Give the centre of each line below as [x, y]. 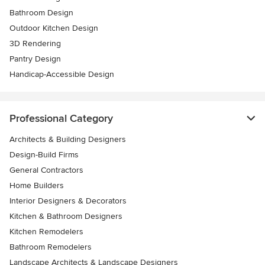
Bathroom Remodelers [51, 247]
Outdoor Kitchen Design [54, 28]
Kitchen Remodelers [46, 232]
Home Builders [37, 186]
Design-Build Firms [44, 155]
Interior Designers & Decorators [68, 201]
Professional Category [61, 119]
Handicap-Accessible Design [62, 75]
